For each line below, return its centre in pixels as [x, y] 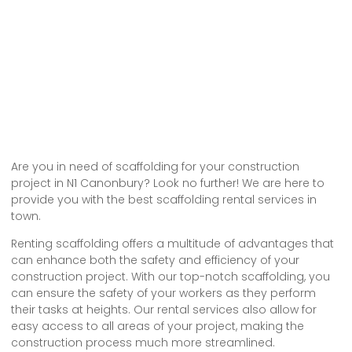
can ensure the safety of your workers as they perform [163, 293]
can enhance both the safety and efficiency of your [155, 260]
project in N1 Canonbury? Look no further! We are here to [168, 183]
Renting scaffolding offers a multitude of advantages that [172, 243]
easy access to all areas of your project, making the [158, 326]
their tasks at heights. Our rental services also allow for [164, 309]
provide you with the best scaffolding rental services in [164, 199]
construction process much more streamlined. [143, 342]
